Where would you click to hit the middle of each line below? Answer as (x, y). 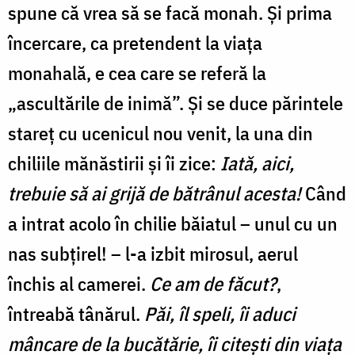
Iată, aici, (257, 163)
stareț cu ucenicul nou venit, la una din (160, 133)
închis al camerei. (79, 283)
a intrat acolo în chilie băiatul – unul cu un (173, 223)
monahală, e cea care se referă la (137, 73)
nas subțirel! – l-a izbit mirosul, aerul (153, 253)
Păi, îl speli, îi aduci (220, 313)
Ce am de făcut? (213, 283)
